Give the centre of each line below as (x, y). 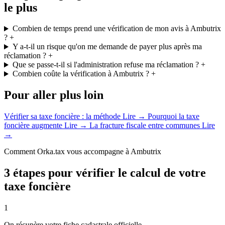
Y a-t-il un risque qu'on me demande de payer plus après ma (107, 47)
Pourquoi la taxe (173, 117)
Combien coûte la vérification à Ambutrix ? (81, 74)
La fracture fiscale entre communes (145, 126)
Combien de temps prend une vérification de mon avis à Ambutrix (117, 29)
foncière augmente (34, 126)
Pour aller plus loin (54, 95)
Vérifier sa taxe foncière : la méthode (63, 117)
